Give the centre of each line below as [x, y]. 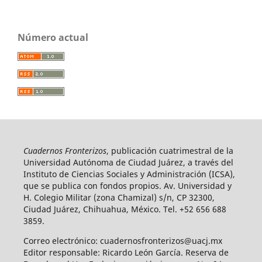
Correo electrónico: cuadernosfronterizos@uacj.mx [123, 240]
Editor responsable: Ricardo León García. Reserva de [126, 252]
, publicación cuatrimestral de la [170, 150]
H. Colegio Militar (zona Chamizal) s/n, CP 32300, [119, 197]
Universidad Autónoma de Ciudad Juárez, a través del [128, 162]
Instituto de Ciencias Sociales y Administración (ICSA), [129, 174]
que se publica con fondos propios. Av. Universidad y [127, 185]
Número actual [53, 37]
